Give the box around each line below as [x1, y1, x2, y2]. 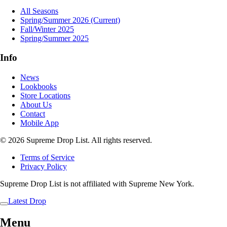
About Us [20, 100, 52, 109]
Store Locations [20, 91, 70, 100]
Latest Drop [8, 197, 46, 206]
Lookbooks [20, 82, 57, 91]
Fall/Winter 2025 [20, 24, 74, 33]
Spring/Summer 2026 [20, 15, 91, 24]
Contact [20, 109, 45, 119]
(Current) [91, 15, 120, 24]
